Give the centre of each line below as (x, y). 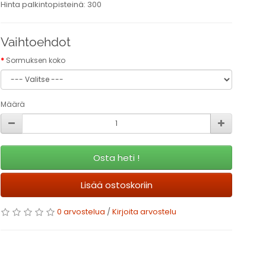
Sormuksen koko (36, 61)
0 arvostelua (81, 212)
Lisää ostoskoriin (116, 185)
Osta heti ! (116, 158)
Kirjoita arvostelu (144, 212)
